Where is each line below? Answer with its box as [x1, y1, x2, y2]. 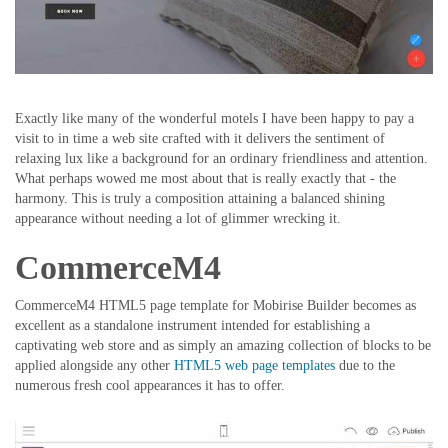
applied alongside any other [15, 357, 174, 373]
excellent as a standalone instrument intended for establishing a [15, 317, 370, 333]
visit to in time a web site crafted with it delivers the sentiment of [15, 130, 385, 146]
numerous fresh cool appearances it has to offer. [15, 377, 285, 393]
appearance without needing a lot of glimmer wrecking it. [15, 210, 341, 226]
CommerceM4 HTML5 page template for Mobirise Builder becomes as [15, 297, 416, 313]
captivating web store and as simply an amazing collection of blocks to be [15, 337, 431, 353]
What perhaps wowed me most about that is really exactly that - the [15, 170, 396, 186]
